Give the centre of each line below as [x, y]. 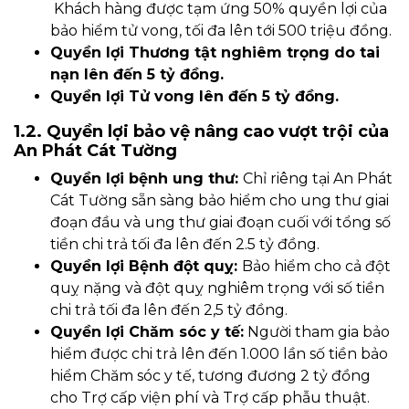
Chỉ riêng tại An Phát [318, 179]
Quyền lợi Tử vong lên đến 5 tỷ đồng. [194, 97]
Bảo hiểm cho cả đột [316, 267]
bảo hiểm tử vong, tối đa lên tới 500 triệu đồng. [221, 31]
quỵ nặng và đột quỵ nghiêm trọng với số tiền [217, 288]
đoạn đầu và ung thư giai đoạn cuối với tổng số [220, 223]
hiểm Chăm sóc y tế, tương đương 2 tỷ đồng [210, 376]
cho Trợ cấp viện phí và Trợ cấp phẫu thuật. [210, 398]
